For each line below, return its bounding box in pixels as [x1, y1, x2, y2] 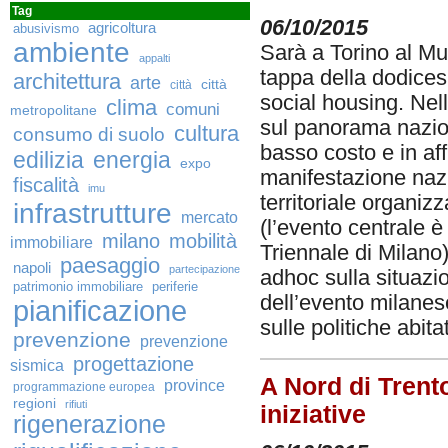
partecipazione [169, 263, 240, 275]
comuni [166, 100, 220, 119]
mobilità [169, 230, 237, 252]
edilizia [13, 147, 84, 173]
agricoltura [88, 20, 156, 36]
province [164, 376, 225, 394]
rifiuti [65, 398, 87, 410]
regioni [13, 395, 56, 411]
